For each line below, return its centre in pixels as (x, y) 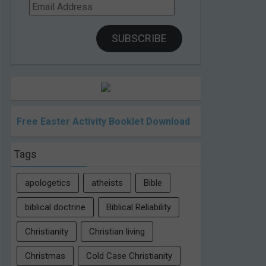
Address (46, 15)
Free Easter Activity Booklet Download (103, 122)
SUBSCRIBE (140, 39)
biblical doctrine (55, 208)
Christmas (45, 256)
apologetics (48, 183)
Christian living (117, 232)
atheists (107, 183)
